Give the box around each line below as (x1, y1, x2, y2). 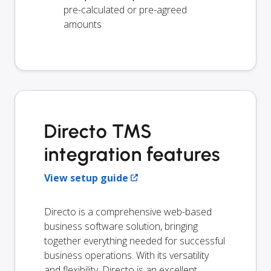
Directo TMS (44, 119, 151, 143)
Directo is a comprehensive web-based (44, 204, 212, 218)
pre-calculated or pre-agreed (64, 2, 187, 16)
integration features (44, 142, 221, 166)
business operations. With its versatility (44, 248, 209, 262)
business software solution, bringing (44, 219, 198, 233)
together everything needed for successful (44, 233, 225, 247)
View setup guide (44, 171, 128, 184)
